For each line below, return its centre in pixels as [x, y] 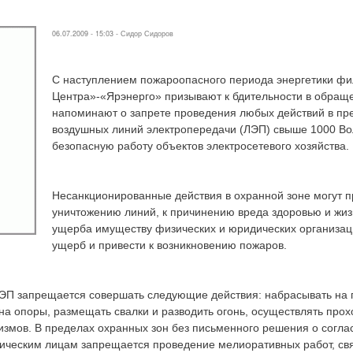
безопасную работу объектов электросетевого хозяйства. [201, 146]
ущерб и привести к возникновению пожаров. [169, 245]
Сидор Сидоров [147, 33]
